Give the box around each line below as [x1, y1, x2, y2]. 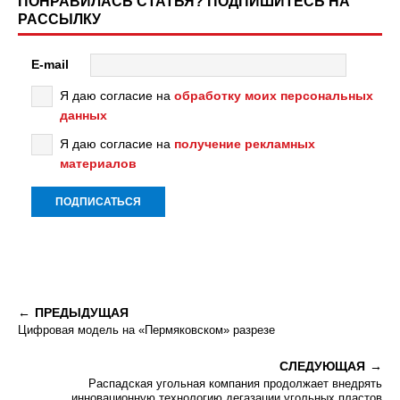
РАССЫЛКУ [18, 12, 101, 27]
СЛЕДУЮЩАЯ [279, 359, 365, 373]
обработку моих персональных [174, 88, 373, 103]
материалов [60, 156, 137, 171]
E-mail [31, 56, 69, 71]
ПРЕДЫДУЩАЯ [35, 305, 129, 320]
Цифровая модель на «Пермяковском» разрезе [18, 323, 275, 337]
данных [60, 108, 107, 122]
